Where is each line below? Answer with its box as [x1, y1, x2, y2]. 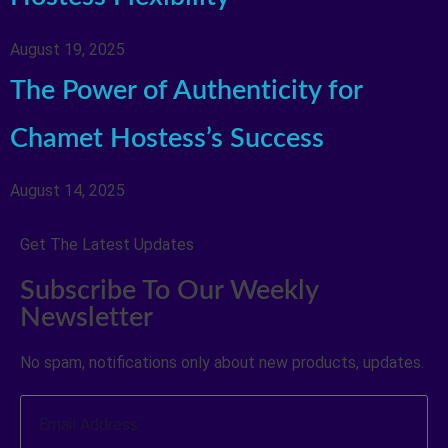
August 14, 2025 [9, 181, 125, 201]
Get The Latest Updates [19, 235, 194, 255]
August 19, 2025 [9, 39, 125, 59]
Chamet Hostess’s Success [9, 124, 324, 152]
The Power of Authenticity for [9, 76, 362, 104]
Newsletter [19, 304, 153, 332]
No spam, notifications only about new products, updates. [19, 353, 424, 373]
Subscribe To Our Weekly [19, 277, 318, 305]
